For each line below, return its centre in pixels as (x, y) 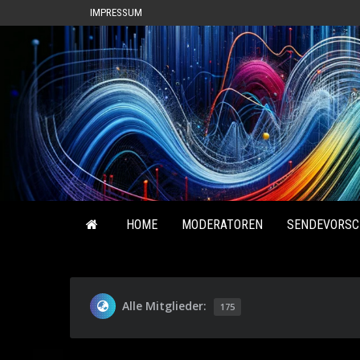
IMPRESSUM (116, 12)
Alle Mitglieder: (166, 306)
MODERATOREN (222, 225)
